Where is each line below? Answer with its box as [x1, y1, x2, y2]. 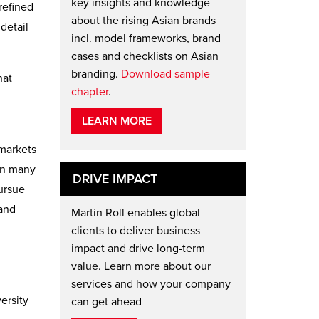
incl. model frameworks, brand [70, 31, 221, 46]
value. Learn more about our [70, 258, 211, 273]
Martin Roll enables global [70, 205, 200, 220]
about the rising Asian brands [70, 13, 216, 28]
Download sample [120, 66, 210, 81]
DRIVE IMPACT [72, 170, 157, 187]
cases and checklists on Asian [70, 48, 219, 63]
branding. [70, 66, 121, 81]
